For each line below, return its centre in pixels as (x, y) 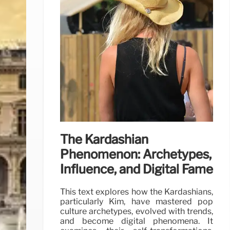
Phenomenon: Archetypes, (136, 154)
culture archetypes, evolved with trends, (137, 211)
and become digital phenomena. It (137, 221)
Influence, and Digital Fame (137, 169)
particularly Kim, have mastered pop (137, 201)
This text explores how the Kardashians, (137, 191)
